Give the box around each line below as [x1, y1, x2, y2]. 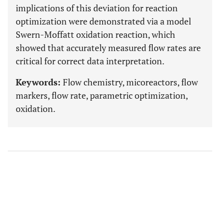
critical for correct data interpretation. [16, 55, 165, 67]
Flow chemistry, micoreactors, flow [63, 76, 198, 88]
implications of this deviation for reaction [16, 2, 178, 14]
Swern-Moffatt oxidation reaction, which [16, 28, 175, 40]
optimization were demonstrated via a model [16, 15, 191, 27]
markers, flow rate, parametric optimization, [16, 89, 188, 101]
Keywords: [16, 76, 63, 88]
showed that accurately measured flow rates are [16, 42, 201, 54]
